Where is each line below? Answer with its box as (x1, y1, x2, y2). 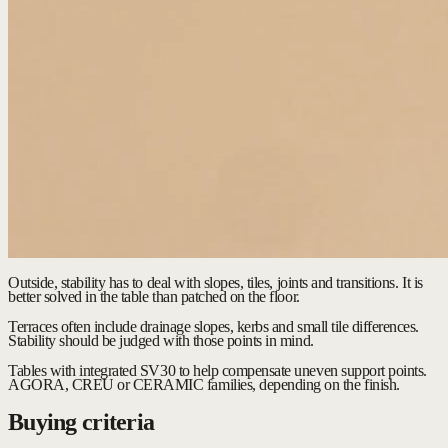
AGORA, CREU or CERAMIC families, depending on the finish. (8, 376, 400, 394)
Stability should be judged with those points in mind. (8, 332, 314, 350)
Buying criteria (8, 408, 155, 435)
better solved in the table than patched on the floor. (8, 288, 300, 306)
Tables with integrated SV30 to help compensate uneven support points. (8, 362, 427, 380)
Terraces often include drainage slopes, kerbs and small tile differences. (8, 318, 419, 336)
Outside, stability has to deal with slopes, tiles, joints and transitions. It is (8, 274, 423, 292)
